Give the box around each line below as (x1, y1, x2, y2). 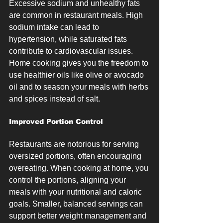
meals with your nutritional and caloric (9, 188, 144, 196)
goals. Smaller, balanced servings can (9, 200, 145, 208)
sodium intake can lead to (9, 23, 101, 31)
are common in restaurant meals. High (9, 11, 145, 19)
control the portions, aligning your (9, 176, 128, 184)
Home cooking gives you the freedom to (9, 59, 150, 67)
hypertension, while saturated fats (9, 35, 129, 43)
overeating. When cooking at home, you (9, 164, 150, 172)
